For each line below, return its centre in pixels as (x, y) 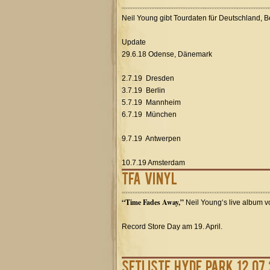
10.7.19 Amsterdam (153, 163)
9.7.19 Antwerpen (151, 139)
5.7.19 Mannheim (151, 102)
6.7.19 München (149, 115)
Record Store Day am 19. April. (172, 227)
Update (134, 42)
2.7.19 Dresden (148, 78)
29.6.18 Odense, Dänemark (167, 54)
